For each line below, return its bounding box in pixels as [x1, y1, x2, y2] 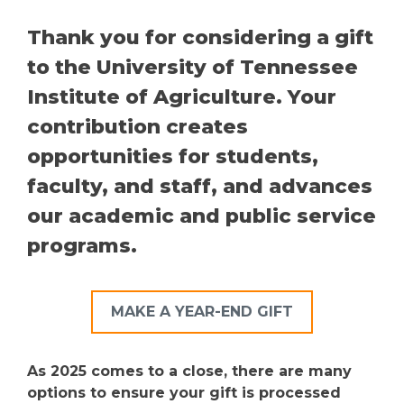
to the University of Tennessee [27, 54, 358, 79]
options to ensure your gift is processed [27, 383, 341, 401]
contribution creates [27, 114, 248, 139]
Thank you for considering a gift [27, 24, 373, 50]
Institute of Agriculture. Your [27, 84, 336, 109]
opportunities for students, [27, 143, 318, 169]
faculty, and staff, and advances [27, 173, 372, 198]
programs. [27, 233, 137, 258]
